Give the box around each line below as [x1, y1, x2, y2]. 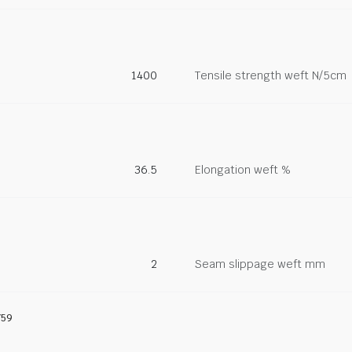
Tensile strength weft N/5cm [195, 68, 346, 82]
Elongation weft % [195, 163, 291, 177]
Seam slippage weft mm [195, 257, 325, 271]
